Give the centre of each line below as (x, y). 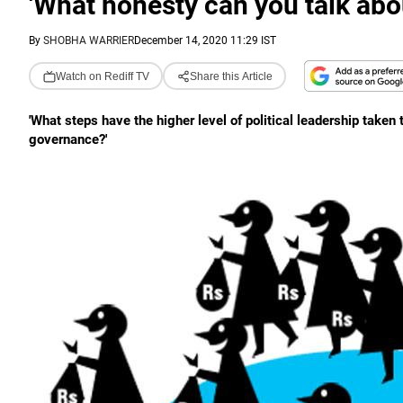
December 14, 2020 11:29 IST (205, 40)
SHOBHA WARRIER (89, 40)
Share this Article (231, 76)
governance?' (68, 139)
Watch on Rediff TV (102, 76)
